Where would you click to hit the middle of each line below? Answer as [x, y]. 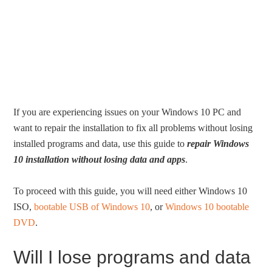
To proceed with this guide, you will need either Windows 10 [131, 191]
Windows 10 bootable [207, 207]
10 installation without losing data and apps [100, 160]
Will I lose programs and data [132, 257]
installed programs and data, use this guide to [100, 144]
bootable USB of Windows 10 [92, 207]
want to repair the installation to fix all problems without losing [133, 128]
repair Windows [218, 144]
